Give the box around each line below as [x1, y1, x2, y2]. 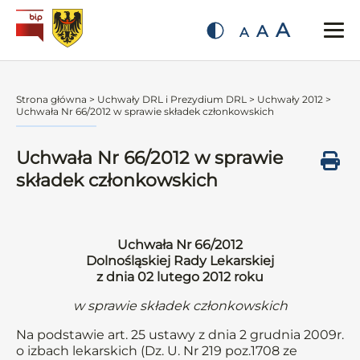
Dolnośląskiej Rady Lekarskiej [86, 253, 274, 268]
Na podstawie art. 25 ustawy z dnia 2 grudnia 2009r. [16, 327, 344, 342]
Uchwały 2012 [257, 93, 323, 105]
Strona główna [16, 93, 87, 105]
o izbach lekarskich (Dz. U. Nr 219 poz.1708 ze [16, 343, 297, 358]
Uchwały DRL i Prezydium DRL [97, 93, 247, 105]
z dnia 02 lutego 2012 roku [96, 269, 264, 284]
